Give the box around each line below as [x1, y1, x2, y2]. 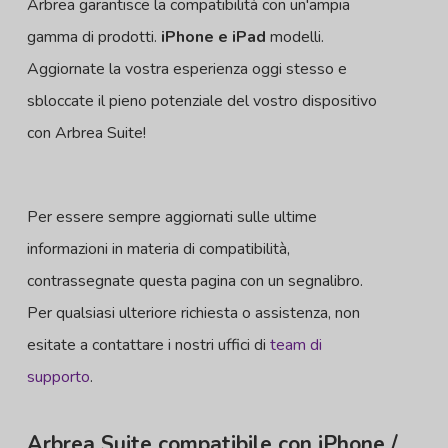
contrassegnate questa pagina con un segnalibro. [27, 269, 364, 292]
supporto [27, 365, 91, 388]
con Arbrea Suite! [27, 121, 147, 144]
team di [270, 333, 323, 356]
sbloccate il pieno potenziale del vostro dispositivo [27, 89, 378, 112]
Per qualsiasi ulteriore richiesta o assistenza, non [27, 301, 361, 324]
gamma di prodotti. [27, 25, 162, 48]
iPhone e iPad [161, 25, 267, 48]
